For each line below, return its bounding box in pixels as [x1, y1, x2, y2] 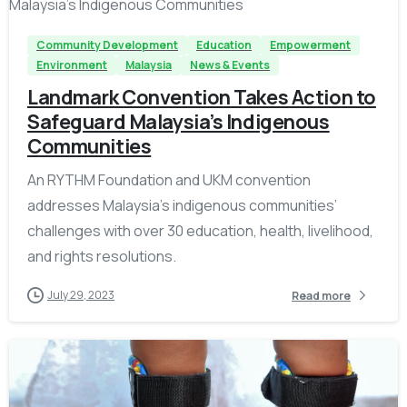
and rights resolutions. [27, 246, 176, 267]
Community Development [36, 37, 178, 54]
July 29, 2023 [47, 287, 114, 303]
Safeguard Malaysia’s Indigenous [27, 108, 330, 135]
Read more [292, 287, 351, 303]
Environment [36, 57, 107, 74]
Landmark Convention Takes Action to [27, 84, 376, 111]
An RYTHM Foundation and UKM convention [27, 170, 311, 191]
